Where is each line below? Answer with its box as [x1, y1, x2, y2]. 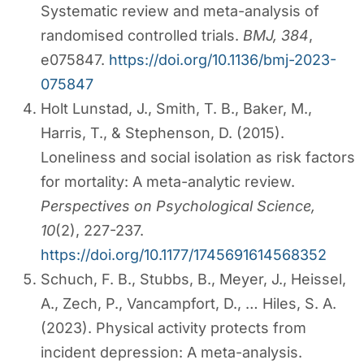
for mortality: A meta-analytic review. [41, 172, 295, 190]
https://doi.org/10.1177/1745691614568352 [41, 245, 327, 263]
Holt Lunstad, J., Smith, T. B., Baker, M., [41, 99, 312, 117]
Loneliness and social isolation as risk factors [41, 148, 355, 166]
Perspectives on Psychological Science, [41, 197, 315, 214]
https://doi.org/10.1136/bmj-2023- [109, 50, 336, 68]
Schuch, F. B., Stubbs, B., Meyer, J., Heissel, [41, 270, 346, 288]
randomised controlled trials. [41, 26, 243, 44]
